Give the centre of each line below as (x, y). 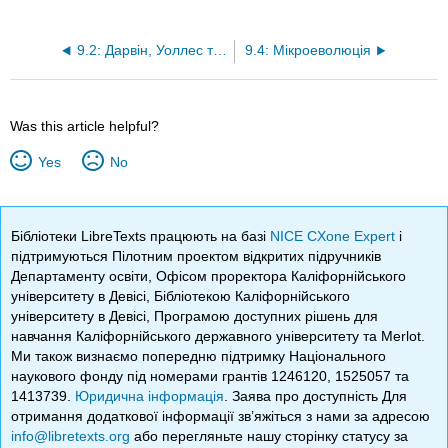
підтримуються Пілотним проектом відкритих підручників (196, 255)
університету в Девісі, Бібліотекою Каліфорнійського (181, 295)
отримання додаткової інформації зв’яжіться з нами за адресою (221, 415)
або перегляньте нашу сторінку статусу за (269, 435)
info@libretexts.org (71, 435)
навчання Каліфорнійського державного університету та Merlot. (218, 335)
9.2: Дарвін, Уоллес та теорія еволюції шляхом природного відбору (220, 51)
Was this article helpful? (85, 126)
